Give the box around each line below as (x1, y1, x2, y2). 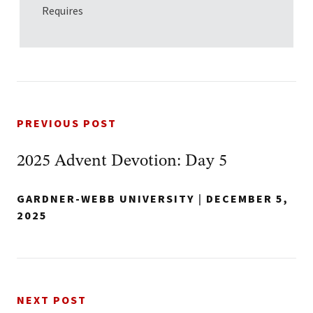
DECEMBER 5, (206, 191, 289, 207)
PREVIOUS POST (17, 116, 117, 131)
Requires (42, 3, 85, 17)
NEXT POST (17, 293, 87, 308)
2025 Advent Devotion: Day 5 (17, 153, 227, 170)
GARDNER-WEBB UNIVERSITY (17, 191, 195, 207)
